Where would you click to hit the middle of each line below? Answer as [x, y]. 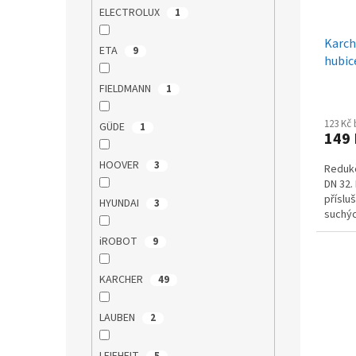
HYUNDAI [120, 204]
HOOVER [120, 166]
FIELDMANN [126, 89]
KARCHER [122, 280]
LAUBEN [118, 318]
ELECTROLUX [130, 13]
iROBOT [119, 242]
